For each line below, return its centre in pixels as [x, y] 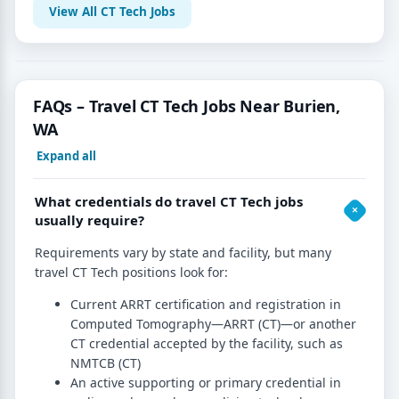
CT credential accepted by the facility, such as [207, 343]
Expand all [66, 155]
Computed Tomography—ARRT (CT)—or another [213, 323]
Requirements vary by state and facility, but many [183, 252]
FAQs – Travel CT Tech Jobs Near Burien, [187, 106]
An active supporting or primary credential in [206, 382]
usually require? [90, 220]
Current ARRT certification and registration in [206, 304]
